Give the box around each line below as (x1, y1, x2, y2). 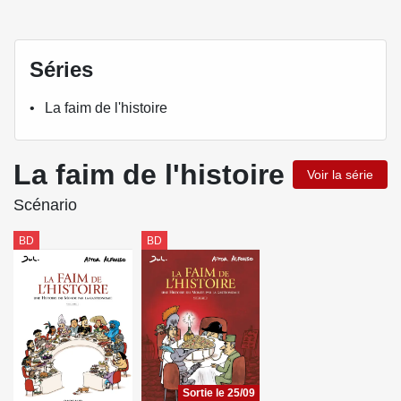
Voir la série (307, 166, 373, 182)
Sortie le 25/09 (183, 386, 256, 399)
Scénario (13, 195, 77, 214)
